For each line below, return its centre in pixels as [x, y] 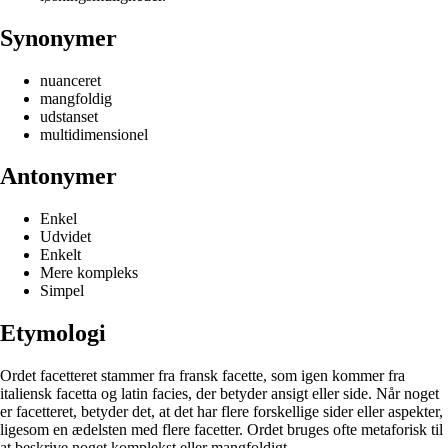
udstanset [69, 116]
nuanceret [70, 80]
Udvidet [65, 237]
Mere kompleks [89, 273]
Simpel [62, 291]
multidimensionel [94, 134]
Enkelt [60, 255]
